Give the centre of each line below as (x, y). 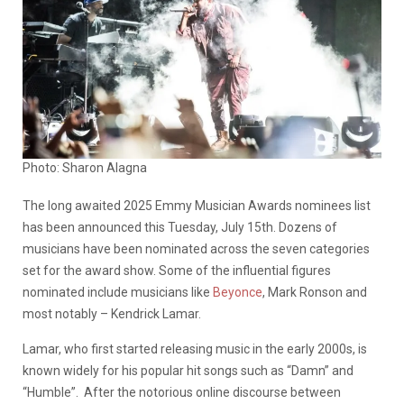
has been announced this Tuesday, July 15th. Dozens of (180, 227)
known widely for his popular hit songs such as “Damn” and (188, 370)
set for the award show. (91, 270)
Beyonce (238, 292)
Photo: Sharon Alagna (85, 167)
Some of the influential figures (245, 270)
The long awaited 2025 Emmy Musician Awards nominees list (197, 205)
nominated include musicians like (118, 292)
